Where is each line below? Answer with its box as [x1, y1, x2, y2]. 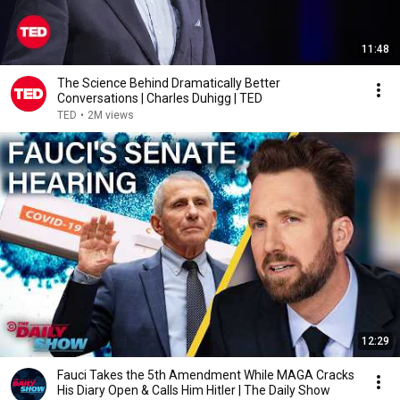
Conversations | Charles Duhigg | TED [57, 91, 262, 105]
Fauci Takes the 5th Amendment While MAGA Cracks [57, 368, 354, 382]
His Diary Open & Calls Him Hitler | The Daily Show [57, 383, 330, 397]
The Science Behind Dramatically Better [57, 76, 280, 90]
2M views [87, 109, 134, 121]
